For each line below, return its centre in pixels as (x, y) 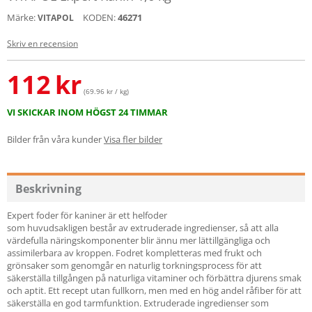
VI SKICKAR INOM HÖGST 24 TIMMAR (87, 112)
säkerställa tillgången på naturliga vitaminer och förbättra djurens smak (154, 278)
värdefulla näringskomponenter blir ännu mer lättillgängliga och (139, 240)
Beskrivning (48, 189)
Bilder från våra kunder (54, 139)
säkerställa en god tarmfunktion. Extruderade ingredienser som (138, 303)
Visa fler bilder (133, 139)
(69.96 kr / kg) (106, 91)
